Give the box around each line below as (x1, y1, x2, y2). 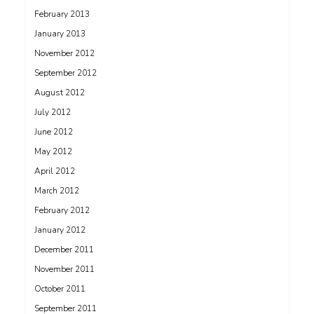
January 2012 (34, 224, 86, 235)
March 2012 (34, 185, 79, 196)
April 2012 (34, 165, 75, 177)
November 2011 (34, 264, 95, 275)
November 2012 (34, 48, 95, 59)
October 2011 (34, 283, 86, 294)
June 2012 (34, 126, 73, 137)
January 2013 (34, 28, 86, 39)
